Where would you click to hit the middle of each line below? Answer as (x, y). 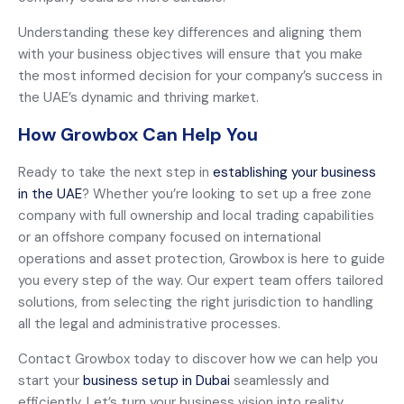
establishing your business (294, 172)
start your (50, 381)
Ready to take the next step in (115, 172)
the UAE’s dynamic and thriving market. (138, 97)
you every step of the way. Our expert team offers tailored (201, 280)
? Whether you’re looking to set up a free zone (227, 194)
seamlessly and (280, 381)
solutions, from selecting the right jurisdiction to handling (196, 302)
